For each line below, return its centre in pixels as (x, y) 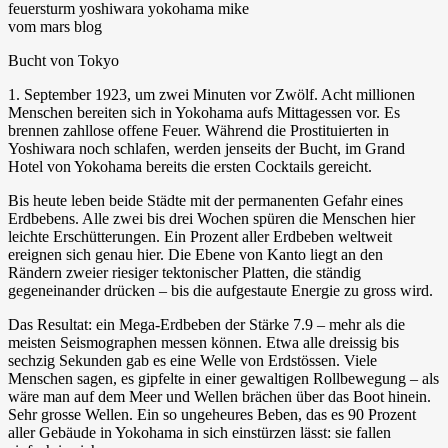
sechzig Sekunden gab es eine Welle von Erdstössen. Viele (192, 360)
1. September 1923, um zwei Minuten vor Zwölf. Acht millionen (211, 94)
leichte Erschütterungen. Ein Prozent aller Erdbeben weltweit (200, 236)
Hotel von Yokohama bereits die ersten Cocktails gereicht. (190, 166)
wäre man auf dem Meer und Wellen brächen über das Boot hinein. (219, 396)
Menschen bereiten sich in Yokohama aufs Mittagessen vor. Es (204, 112)
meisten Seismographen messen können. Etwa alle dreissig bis (203, 342)
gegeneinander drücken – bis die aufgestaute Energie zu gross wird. (220, 290)
